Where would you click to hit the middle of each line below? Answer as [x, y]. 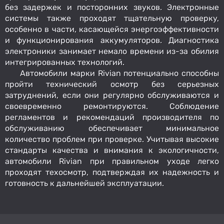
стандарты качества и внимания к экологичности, [112, 150]
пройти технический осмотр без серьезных [112, 84]
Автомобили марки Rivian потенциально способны [119, 73]
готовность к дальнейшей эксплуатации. [84, 183]
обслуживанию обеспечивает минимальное [112, 128]
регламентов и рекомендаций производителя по [112, 117]
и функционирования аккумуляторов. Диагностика [112, 40]
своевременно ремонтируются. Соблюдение [112, 106]
